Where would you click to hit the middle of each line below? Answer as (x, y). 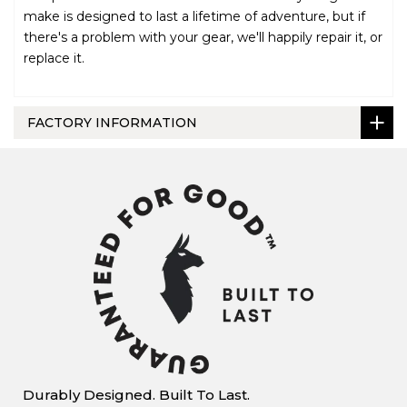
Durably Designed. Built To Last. (136, 394)
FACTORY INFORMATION (112, 122)
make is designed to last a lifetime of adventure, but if (194, 16)
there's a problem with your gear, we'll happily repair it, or (203, 37)
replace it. (54, 58)
